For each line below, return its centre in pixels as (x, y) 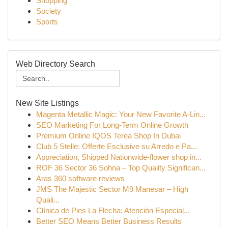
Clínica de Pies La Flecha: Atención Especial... (113, 210)
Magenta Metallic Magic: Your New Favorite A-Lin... (121, 114)
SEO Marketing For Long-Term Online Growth (112, 125)
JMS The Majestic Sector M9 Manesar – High (112, 189)
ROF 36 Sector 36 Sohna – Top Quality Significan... (121, 168)
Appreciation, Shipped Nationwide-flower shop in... (119, 157)
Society (49, 11)
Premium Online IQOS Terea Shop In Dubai (108, 136)
